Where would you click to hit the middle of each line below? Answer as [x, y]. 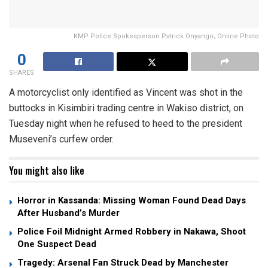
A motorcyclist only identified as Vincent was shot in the [126, 92]
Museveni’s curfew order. [61, 139]
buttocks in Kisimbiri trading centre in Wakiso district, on [126, 108]
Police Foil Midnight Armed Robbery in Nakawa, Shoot [132, 231]
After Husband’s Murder [68, 213]
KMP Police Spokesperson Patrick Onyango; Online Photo [166, 36]
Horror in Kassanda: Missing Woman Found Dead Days [132, 200]
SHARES [22, 72]
